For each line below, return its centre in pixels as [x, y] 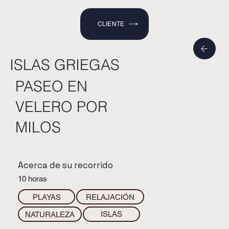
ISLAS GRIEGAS [64, 64]
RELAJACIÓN [110, 197]
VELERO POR [61, 106]
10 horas [33, 179]
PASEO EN [51, 86]
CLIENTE [111, 24]
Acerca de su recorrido [66, 165]
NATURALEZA [50, 214]
